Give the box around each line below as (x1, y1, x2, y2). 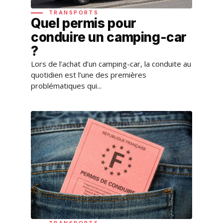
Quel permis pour (31, 15, 136, 31)
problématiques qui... (31, 81, 102, 91)
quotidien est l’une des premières (31, 70, 146, 80)
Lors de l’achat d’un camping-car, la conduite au (31, 59, 191, 69)
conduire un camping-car (31, 29, 187, 45)
